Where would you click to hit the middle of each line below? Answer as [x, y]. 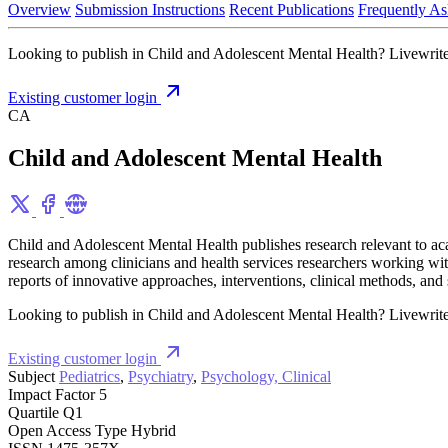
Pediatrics [89, 376]
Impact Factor [51, 394]
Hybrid [153, 430]
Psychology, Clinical [266, 376]
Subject [31, 376]
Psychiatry [160, 376]
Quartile [33, 412]
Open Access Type [67, 430]
